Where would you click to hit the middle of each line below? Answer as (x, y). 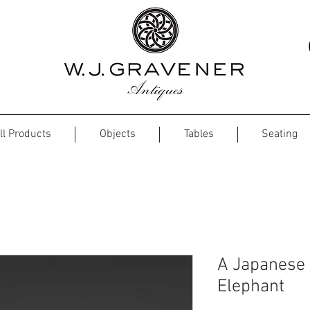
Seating (280, 134)
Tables (199, 134)
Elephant (251, 287)
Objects (117, 134)
